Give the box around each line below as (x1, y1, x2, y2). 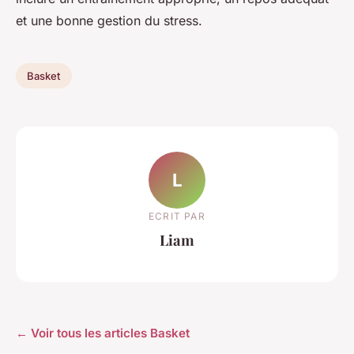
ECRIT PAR (149, 209, 205, 222)
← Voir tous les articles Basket (16, 326, 190, 341)
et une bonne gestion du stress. (16, 13, 202, 29)
